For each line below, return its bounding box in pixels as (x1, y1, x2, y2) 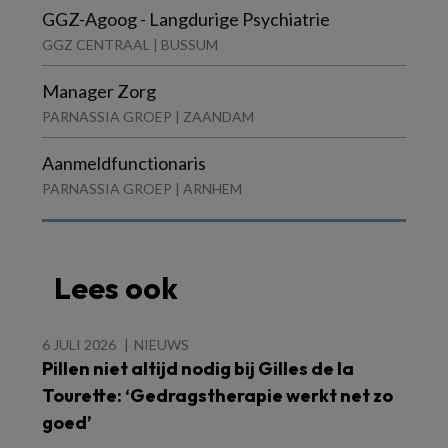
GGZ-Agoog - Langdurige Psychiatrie (42, 8, 330, 30)
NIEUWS (134, 336, 189, 353)
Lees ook (54, 269, 178, 307)
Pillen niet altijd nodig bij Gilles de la (42, 357, 354, 380)
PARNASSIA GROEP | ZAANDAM (42, 108, 254, 125)
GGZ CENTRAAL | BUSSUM (42, 36, 218, 53)
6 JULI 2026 (42, 336, 116, 353)
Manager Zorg (42, 80, 156, 102)
